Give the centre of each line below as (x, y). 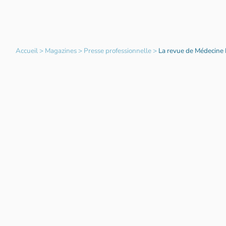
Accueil (26, 51)
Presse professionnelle (117, 51)
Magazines (61, 51)
